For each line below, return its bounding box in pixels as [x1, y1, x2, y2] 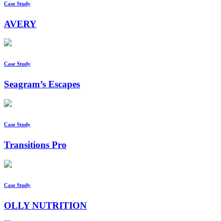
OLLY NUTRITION [4, 200, 87, 211]
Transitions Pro [4, 140, 67, 150]
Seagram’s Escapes [4, 79, 80, 90]
